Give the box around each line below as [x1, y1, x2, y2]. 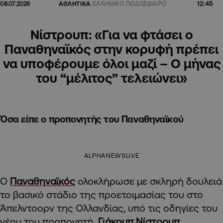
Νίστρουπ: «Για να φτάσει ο [30, 27, 193, 42]
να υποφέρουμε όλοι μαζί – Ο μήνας [2, 56, 221, 71]
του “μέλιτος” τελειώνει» [36, 70, 187, 86]
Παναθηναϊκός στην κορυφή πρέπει [4, 41, 219, 57]
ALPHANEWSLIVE [84, 152, 139, 159]
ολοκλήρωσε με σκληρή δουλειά [75, 175, 222, 187]
